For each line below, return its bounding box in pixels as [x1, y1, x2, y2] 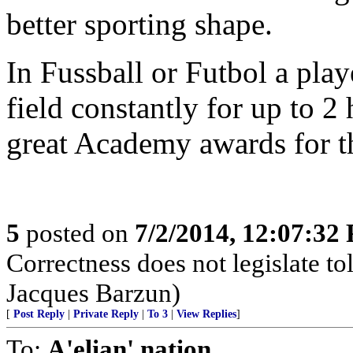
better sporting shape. [6, 7, 273, 41]
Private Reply [73, 308, 139, 320]
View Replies [176, 308, 236, 320]
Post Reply [13, 308, 65, 320]
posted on [20, 218, 135, 247]
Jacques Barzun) [6, 278, 180, 307]
